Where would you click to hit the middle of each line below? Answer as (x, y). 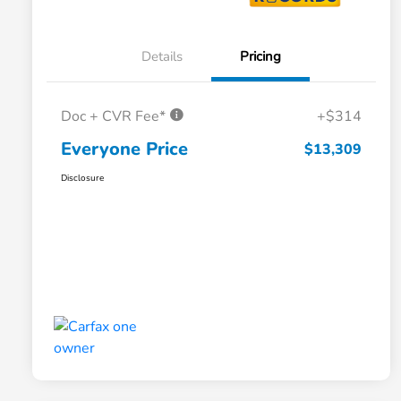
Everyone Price (124, 149)
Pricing (260, 57)
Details (162, 57)
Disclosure (82, 179)
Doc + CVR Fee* (115, 117)
